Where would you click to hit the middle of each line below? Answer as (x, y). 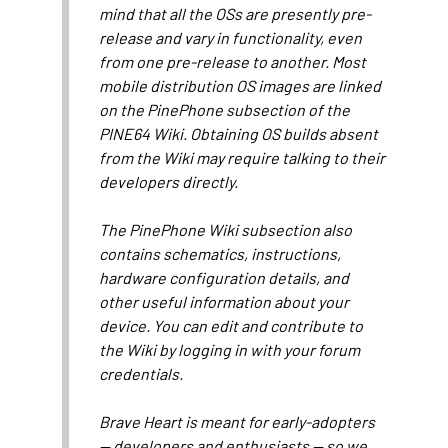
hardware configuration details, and (224, 278)
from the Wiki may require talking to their (242, 158)
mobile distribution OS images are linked (240, 86)
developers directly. (169, 182)
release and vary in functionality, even (231, 38)
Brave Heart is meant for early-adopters (237, 422)
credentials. (141, 374)
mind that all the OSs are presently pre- (235, 14)
